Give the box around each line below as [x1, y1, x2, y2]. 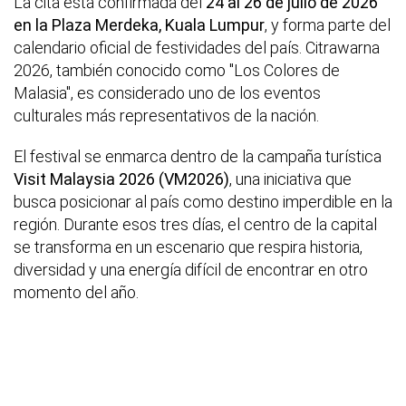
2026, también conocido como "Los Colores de [14, 61, 340, 81]
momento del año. [14, 283, 139, 303]
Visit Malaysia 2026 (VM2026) [14, 169, 229, 189]
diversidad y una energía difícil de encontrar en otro [14, 260, 368, 280]
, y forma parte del [265, 15, 391, 35]
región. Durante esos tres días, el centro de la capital [14, 215, 377, 235]
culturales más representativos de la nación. [14, 106, 319, 126]
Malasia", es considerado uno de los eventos [14, 83, 321, 103]
